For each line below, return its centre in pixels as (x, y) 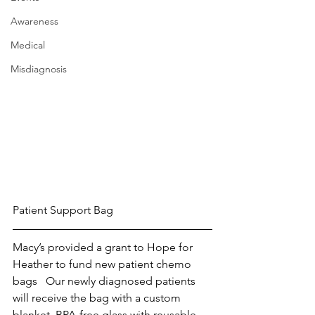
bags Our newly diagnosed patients (105, 281)
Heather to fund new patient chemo (103, 264)
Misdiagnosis (39, 69)
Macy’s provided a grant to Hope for (104, 247)
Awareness (34, 21)
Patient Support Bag (63, 210)
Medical (28, 45)
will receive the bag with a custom (98, 298)
